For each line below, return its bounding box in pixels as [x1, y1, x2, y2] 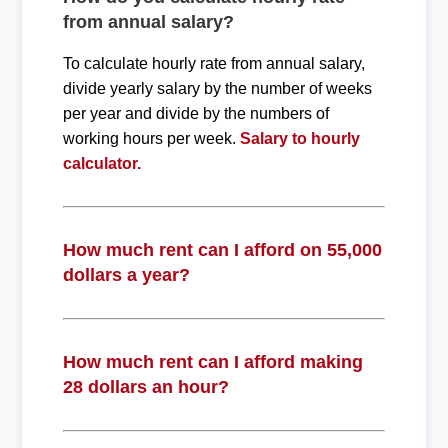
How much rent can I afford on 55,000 [62, 239, 382, 260]
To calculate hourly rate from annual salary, [62, 54, 365, 72]
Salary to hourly [239, 129, 360, 147]
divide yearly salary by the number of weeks [62, 79, 372, 97]
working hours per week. [62, 129, 240, 147]
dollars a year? [62, 264, 190, 285]
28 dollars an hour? [62, 376, 229, 397]
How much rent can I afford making [62, 351, 363, 372]
